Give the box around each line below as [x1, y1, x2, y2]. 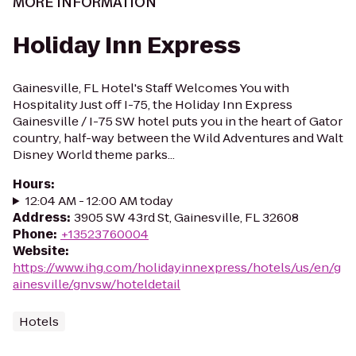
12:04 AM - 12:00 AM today [25, 192, 173, 209]
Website [13, 242, 65, 259]
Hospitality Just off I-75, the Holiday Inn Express [13, 96, 292, 113]
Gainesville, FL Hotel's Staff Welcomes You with [13, 79, 289, 96]
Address [13, 209, 67, 226]
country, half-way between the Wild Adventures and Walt [13, 130, 343, 146]
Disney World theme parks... [13, 146, 175, 163]
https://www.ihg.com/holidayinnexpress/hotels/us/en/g [13, 259, 341, 276]
